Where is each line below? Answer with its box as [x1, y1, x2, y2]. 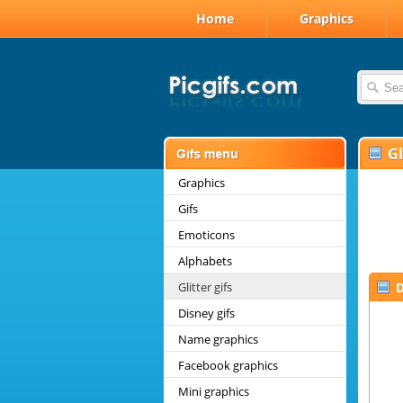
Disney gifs [178, 305, 235, 321]
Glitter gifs [178, 279, 232, 295]
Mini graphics [178, 383, 249, 399]
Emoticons [178, 227, 235, 243]
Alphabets [178, 253, 232, 269]
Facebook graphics [178, 357, 278, 373]
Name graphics [178, 331, 258, 347]
